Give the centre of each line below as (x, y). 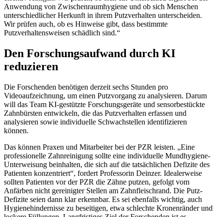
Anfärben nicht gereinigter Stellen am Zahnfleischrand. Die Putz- (103, 190)
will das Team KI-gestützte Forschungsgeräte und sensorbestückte (104, 104)
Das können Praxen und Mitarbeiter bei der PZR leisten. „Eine (99, 147)
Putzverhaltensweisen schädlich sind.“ (62, 33)
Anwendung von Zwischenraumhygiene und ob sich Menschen (101, 7)
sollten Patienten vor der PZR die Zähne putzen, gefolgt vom (97, 182)
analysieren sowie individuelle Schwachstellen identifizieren (95, 122)
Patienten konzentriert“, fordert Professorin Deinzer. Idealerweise (103, 173)
